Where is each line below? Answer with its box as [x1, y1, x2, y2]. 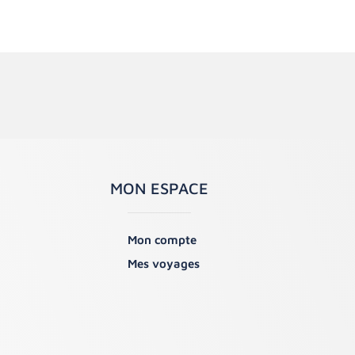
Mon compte [128, 232, 197, 246]
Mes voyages [128, 256, 200, 270]
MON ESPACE [110, 179, 209, 198]
